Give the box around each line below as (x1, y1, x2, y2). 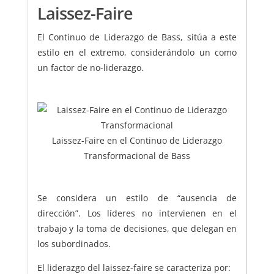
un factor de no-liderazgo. (37, 62, 144, 74)
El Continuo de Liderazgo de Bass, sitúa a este (37, 31, 237, 43)
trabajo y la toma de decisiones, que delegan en (37, 223, 237, 235)
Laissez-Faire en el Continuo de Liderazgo (51, 135, 222, 147)
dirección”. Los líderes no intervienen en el (37, 207, 237, 220)
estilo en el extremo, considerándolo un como (37, 46, 237, 59)
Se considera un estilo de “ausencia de (37, 192, 237, 204)
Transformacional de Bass (83, 150, 190, 162)
